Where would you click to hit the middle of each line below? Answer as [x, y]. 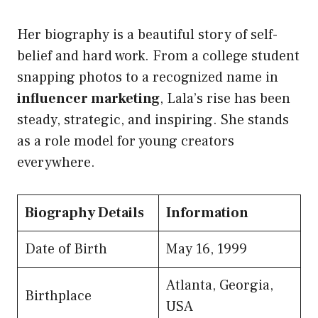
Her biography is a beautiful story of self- [147, 35]
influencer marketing [88, 99]
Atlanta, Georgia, [220, 286]
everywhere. [56, 163]
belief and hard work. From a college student [158, 56]
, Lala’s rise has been [225, 99]
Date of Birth [66, 250]
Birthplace [58, 296]
